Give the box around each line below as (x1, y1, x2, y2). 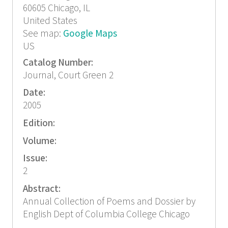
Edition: (22, 117, 57, 130)
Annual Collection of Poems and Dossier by (22, 195, 195, 208)
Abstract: (22, 182, 63, 195)
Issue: (22, 152, 49, 165)
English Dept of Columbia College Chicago (22, 208, 190, 221)
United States (22, 14, 77, 27)
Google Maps (63, 27, 117, 40)
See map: (22, 27, 63, 40)
